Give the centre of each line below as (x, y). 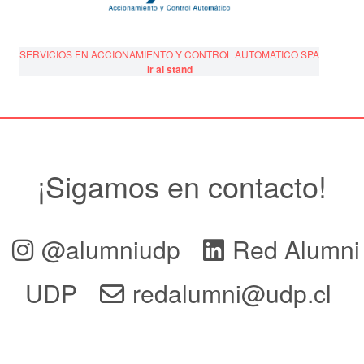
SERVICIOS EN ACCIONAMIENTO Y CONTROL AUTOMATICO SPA (169, 54)
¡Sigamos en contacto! (182, 186)
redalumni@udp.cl (232, 293)
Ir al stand (169, 69)
